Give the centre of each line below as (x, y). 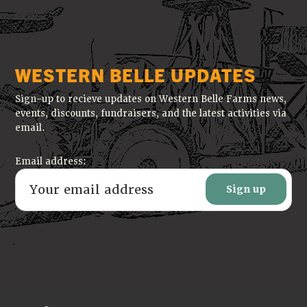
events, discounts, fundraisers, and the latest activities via (151, 113)
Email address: (51, 161)
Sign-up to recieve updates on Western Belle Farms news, (151, 99)
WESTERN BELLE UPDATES (136, 74)
